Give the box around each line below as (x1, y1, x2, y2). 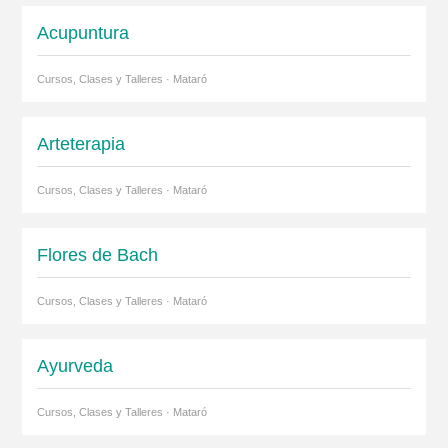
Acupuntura (36, 22, 129, 43)
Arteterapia (36, 133, 125, 154)
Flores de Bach (36, 244, 158, 265)
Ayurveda (36, 355, 113, 376)
